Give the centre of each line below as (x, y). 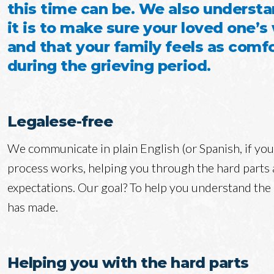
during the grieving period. (109, 66)
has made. (32, 207)
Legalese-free (60, 122)
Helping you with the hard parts (128, 263)
